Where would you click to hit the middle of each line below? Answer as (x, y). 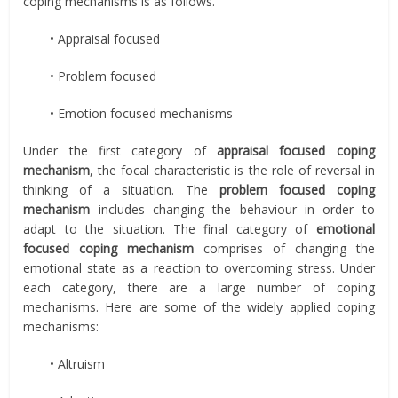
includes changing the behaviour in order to (232, 209)
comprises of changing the (284, 248)
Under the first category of (120, 150)
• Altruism (78, 363)
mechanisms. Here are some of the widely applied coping (199, 306)
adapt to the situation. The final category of (170, 228)
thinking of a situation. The (121, 189)
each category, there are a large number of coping (199, 287)
